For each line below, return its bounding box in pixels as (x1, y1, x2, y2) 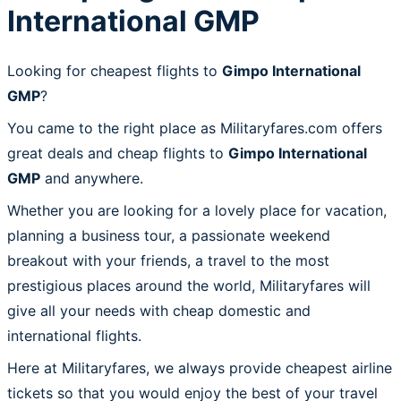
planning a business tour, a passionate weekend (7, 226, 330, 244)
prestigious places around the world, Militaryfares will (7, 276, 371, 294)
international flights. (7, 326, 141, 345)
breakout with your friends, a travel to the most (7, 251, 329, 269)
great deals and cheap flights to (7, 143, 228, 162)
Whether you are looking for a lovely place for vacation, (7, 200, 387, 219)
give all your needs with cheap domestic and (7, 301, 311, 320)
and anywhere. (40, 168, 143, 187)
